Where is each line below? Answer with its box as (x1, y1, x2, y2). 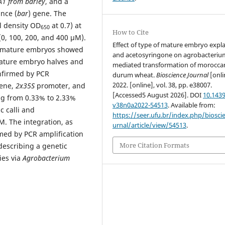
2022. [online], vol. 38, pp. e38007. (113, 80, 212, 89)
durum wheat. (113, 70, 157, 79)
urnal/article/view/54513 (113, 120, 187, 130)
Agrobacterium (21, 153, 70, 163)
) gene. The (28, 8, 66, 18)
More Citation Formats (120, 141, 190, 150)
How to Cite (113, 27, 149, 37)
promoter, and (35, 80, 85, 90)
